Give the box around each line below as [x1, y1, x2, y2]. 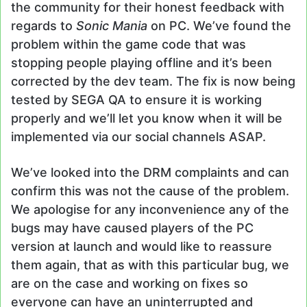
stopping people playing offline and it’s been [11, 56, 272, 71]
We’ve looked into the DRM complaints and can [11, 165, 289, 180]
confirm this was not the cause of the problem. [11, 184, 289, 199]
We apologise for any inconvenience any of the [11, 202, 289, 217]
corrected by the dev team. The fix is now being [11, 74, 295, 89]
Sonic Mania [76, 19, 147, 34]
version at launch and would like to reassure [11, 239, 272, 254]
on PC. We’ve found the [147, 19, 291, 34]
